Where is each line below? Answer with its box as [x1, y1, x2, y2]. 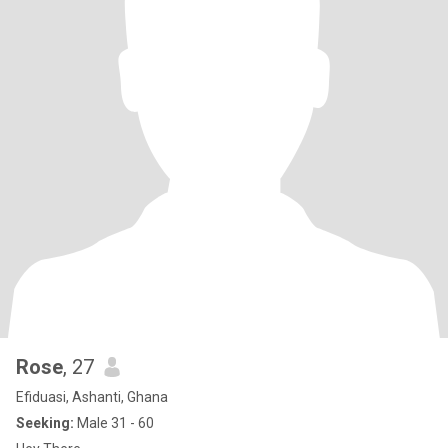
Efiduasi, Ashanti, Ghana [16, 389, 168, 405]
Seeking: [16, 415, 74, 431]
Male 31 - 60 [74, 415, 154, 431]
